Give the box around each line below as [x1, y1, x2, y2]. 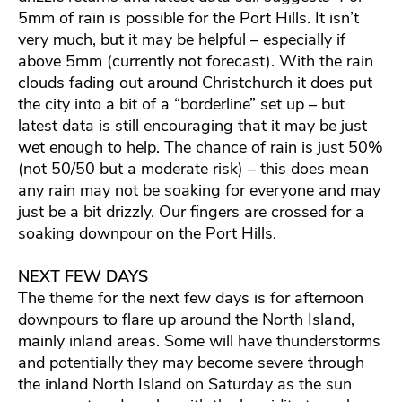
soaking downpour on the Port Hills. [18, 222, 276, 244]
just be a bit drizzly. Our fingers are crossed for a [18, 200, 364, 223]
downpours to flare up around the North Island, [18, 308, 354, 330]
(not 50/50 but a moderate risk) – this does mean [18, 157, 369, 179]
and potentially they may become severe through [18, 351, 364, 373]
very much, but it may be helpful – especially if [18, 28, 345, 50]
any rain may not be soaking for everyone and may [18, 179, 380, 201]
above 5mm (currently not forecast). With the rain [18, 49, 373, 72]
